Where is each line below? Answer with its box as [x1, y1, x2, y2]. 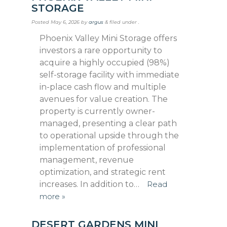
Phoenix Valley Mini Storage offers [40, 33, 177, 43]
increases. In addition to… [40, 179, 142, 189]
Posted [31, 19, 51, 25]
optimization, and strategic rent [40, 167, 166, 177]
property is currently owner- [40, 106, 156, 116]
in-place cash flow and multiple [40, 82, 167, 92]
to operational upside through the [40, 130, 179, 140]
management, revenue [40, 155, 134, 165]
